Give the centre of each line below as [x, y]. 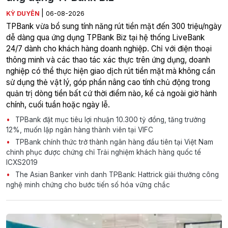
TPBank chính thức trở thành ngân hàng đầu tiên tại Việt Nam [113, 142]
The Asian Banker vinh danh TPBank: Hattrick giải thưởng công [116, 174]
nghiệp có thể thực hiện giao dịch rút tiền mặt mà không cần [111, 71]
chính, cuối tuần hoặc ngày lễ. [58, 104]
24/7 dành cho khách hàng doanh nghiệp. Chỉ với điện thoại [109, 48]
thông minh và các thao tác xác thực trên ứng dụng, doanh [108, 60]
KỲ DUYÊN [24, 13]
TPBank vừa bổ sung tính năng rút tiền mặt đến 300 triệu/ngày [114, 26]
